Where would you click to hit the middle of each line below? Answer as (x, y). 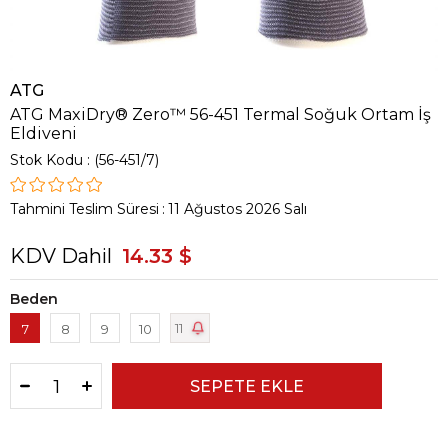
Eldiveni (43, 133)
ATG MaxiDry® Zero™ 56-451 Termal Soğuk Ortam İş (220, 114)
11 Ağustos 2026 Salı (237, 209)
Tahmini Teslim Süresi (84, 209)
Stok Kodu (46, 160)
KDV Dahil (61, 256)
